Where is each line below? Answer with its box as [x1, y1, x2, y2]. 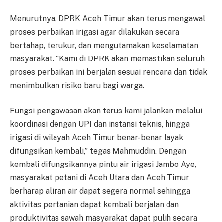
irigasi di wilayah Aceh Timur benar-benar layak [10, 133, 183, 143]
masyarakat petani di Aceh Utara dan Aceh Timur [10, 173, 189, 183]
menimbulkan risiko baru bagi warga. [10, 80, 144, 90]
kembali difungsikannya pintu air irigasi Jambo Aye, [10, 160, 196, 169]
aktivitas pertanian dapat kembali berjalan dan [10, 200, 179, 210]
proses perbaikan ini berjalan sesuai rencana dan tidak [10, 67, 207, 77]
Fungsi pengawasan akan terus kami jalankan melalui [10, 106, 202, 116]
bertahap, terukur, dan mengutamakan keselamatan [10, 40, 198, 50]
